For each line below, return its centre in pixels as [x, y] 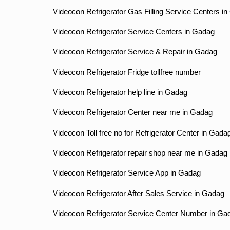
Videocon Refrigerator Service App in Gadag [127, 173]
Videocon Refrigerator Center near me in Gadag [132, 113]
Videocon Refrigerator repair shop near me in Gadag [140, 153]
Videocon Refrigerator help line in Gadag [120, 92]
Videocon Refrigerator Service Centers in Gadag [133, 32]
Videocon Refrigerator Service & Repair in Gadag [135, 52]
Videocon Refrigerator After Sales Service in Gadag [138, 193]
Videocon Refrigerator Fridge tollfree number [127, 72]
